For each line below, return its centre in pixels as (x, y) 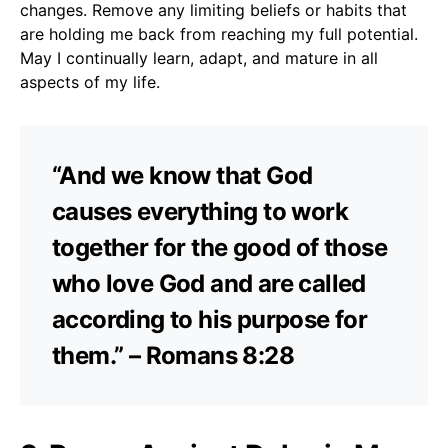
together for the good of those (219, 247)
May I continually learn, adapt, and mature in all (199, 57)
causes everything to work (200, 211)
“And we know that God (182, 175)
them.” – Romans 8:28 (173, 355)
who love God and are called (209, 283)
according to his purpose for (210, 319)
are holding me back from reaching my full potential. (219, 33)
